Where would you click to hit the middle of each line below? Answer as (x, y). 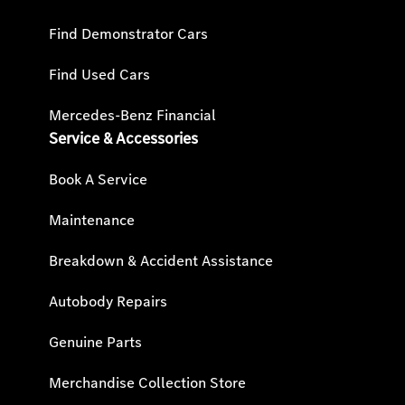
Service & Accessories (123, 139)
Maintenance (92, 221)
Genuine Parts (95, 343)
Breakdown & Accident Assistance (161, 261)
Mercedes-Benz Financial (132, 116)
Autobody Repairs (108, 302)
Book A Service (98, 180)
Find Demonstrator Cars (128, 34)
